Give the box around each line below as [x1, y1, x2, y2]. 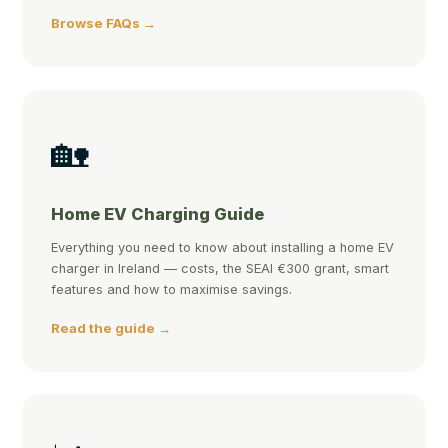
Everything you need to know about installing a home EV [51, 239, 395, 255]
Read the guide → [51, 319, 172, 336]
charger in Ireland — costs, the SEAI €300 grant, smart [51, 260, 390, 276]
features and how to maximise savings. [51, 281, 293, 297]
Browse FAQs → [51, 15, 157, 32]
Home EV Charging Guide [51, 203, 265, 224]
